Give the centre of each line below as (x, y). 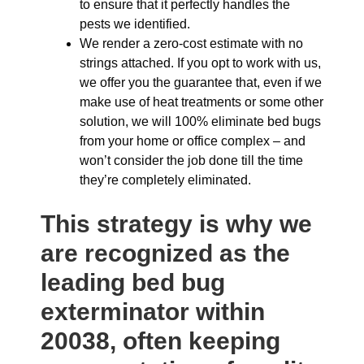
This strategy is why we (176, 224)
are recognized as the (165, 253)
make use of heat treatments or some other (201, 102)
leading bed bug (133, 282)
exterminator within (153, 312)
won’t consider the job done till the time (191, 160)
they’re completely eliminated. (165, 180)
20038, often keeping (160, 341)
